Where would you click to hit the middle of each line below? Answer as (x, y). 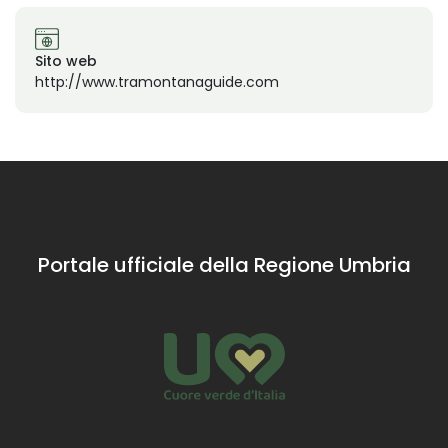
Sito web (66, 61)
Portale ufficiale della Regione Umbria (224, 265)
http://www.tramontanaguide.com (157, 82)
